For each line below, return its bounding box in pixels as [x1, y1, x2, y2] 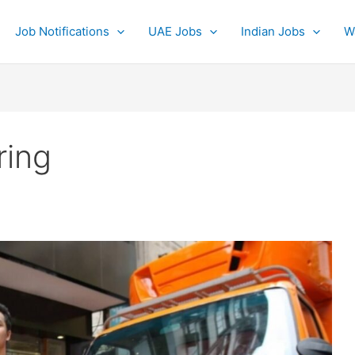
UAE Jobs [148, 24, 202, 39]
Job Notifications [15, 24, 109, 39]
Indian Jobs [241, 24, 305, 39]
